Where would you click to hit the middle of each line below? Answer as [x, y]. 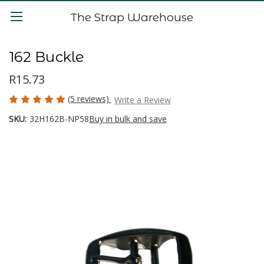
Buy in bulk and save [128, 118]
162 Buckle [47, 57]
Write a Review [142, 100]
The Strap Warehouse [132, 17]
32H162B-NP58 [59, 118]
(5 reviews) [90, 99]
